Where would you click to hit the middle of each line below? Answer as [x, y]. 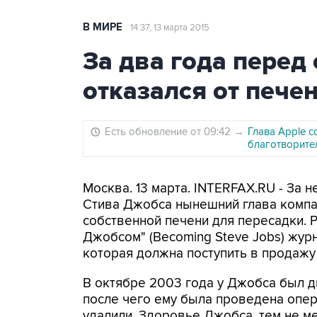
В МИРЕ [103, 27]
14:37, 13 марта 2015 [170, 28]
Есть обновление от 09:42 [169, 132]
